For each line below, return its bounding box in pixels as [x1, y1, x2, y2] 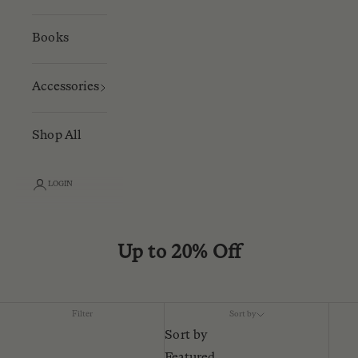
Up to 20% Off [117, 244, 241, 264]
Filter [71, 310, 93, 319]
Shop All [32, 129, 82, 143]
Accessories [32, 81, 99, 94]
